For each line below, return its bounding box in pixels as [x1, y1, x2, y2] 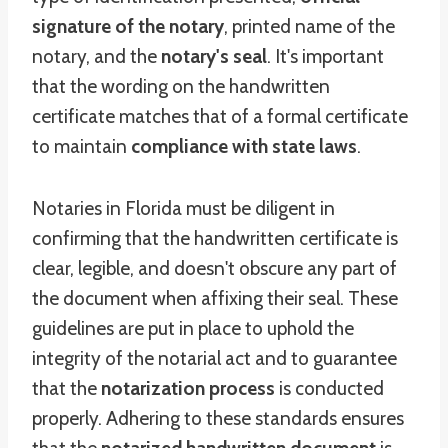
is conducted [275, 377, 384, 400]
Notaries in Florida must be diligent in [32, 197, 335, 220]
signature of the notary [32, 15, 224, 38]
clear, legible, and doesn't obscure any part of [32, 257, 397, 280]
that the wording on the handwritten [32, 75, 330, 98]
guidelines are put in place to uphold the [32, 317, 354, 340]
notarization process [101, 377, 275, 400]
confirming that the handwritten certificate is [32, 227, 398, 250]
